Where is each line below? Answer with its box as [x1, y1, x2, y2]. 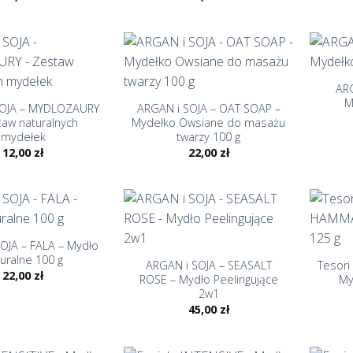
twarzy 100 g [176, 129, 241, 145]
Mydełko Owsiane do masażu [132, 115, 286, 131]
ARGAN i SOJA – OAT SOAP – [136, 101, 281, 117]
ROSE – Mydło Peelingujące [139, 272, 278, 288]
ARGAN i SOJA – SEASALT [145, 258, 272, 273]
